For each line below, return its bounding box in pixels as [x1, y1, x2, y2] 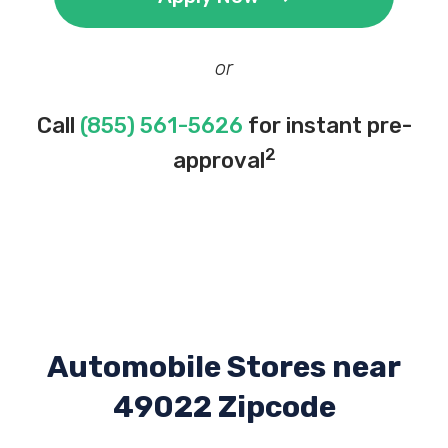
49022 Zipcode [112, 389, 336, 425]
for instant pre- [242, 112, 412, 139]
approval [172, 147, 265, 174]
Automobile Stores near [47, 349, 401, 385]
